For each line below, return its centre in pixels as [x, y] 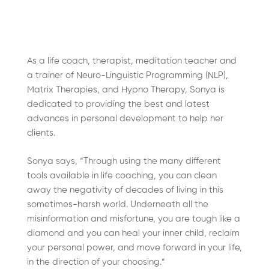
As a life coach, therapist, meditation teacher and [132, 61]
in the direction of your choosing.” [96, 262]
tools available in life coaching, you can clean [122, 175]
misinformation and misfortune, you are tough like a [134, 219]
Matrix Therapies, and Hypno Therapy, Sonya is [126, 90]
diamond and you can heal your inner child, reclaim [133, 233]
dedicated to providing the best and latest [118, 104]
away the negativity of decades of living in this [125, 190]
